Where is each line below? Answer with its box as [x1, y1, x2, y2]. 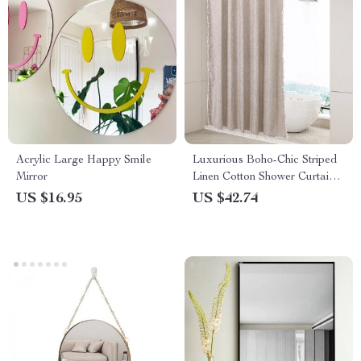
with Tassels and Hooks [193, 189, 309, 200]
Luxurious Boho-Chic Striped [193, 155, 337, 166]
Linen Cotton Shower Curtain [193, 172, 334, 183]
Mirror [16, 172, 48, 183]
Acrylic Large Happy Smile [16, 155, 151, 166]
